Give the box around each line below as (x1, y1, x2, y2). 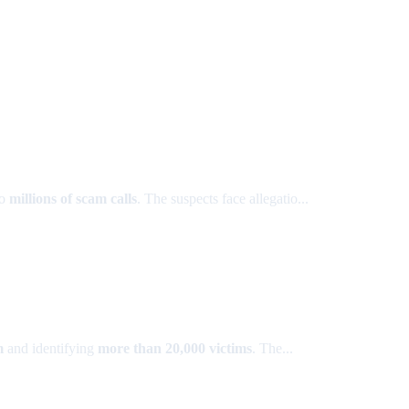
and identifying (4, 340, 98, 356)
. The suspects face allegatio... (137, 191, 309, 207)
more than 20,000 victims (98, 340, 252, 356)
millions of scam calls (9, 191, 137, 207)
